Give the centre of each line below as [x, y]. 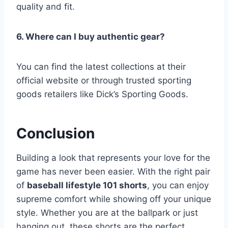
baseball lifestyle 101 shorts [87, 186]
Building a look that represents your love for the [113, 158]
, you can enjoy [178, 186]
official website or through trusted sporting [104, 81]
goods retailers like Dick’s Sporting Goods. [102, 94]
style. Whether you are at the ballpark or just [107, 213]
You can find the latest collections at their [101, 67]
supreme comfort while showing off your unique [114, 199]
